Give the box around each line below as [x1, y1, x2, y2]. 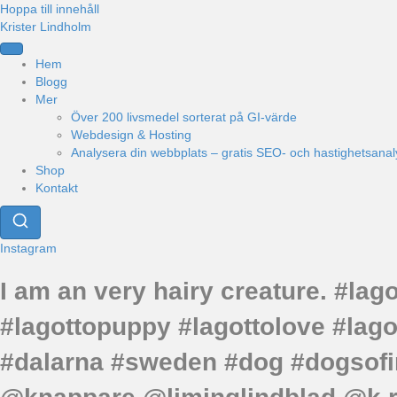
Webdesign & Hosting [71, 128, 191, 142]
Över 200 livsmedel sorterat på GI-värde [71, 110, 297, 124]
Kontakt [35, 181, 78, 195]
